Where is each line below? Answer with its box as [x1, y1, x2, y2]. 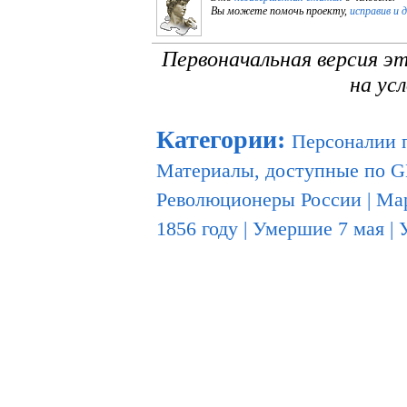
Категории [156, 124, 277, 154]
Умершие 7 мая [253, 216, 384, 240]
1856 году [156, 216, 238, 240]
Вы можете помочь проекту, [211, 5, 350, 17]
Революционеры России [156, 187, 362, 211]
